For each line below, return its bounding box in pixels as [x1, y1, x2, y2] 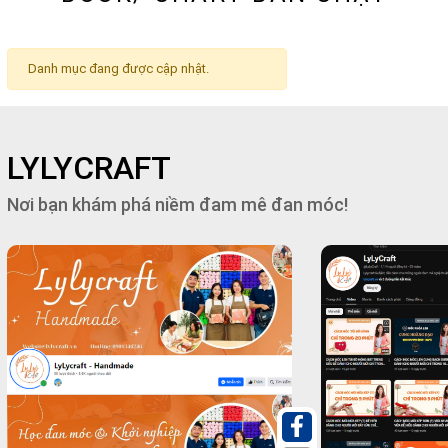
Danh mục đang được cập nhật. [28, 33, 209, 49]
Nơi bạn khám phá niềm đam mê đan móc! [7, 166, 348, 188]
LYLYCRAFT [7, 121, 171, 160]
